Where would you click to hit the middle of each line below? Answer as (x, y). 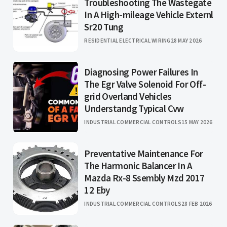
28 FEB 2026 (197, 204)
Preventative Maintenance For (144, 154)
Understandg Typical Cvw (134, 109)
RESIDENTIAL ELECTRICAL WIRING (127, 41)
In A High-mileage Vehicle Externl (149, 15)
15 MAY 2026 (197, 122)
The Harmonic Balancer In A (138, 166)
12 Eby (97, 190)
